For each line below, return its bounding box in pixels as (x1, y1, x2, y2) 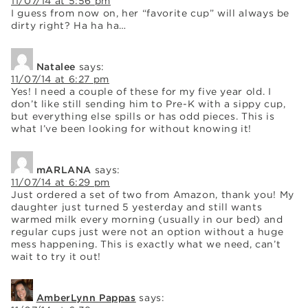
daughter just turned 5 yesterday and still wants (11, 201, 263, 212)
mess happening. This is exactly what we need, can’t (11, 238, 281, 250)
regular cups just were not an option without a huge (11, 225, 284, 237)
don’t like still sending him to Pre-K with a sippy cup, (11, 98, 286, 109)
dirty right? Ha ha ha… (11, 19, 126, 31)
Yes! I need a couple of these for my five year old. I (11, 85, 272, 97)
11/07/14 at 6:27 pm (11, 73, 109, 85)
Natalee (36, 60, 76, 72)
